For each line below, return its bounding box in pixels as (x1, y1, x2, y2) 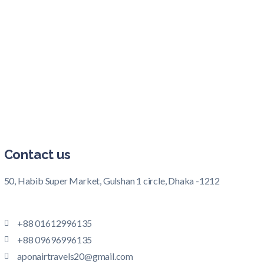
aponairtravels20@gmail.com (17, 250, 133, 262)
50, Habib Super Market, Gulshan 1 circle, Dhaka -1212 (4, 174, 220, 186)
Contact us (4, 146, 71, 162)
